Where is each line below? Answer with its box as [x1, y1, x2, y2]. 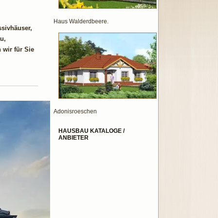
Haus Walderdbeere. [54, 18, 109, 25]
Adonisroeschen [54, 108, 97, 115]
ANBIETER [58, 134, 89, 141]
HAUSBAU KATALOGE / [58, 127, 125, 134]
